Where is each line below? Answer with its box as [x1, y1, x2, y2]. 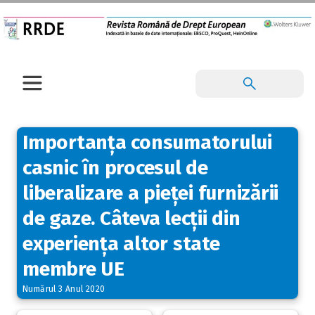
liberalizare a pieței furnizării [22, 181, 278, 205]
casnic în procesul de [22, 155, 208, 179]
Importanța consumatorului [22, 130, 272, 154]
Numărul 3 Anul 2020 [22, 283, 105, 294]
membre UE [22, 257, 124, 281]
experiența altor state [22, 231, 220, 255]
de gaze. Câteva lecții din [22, 206, 240, 230]
